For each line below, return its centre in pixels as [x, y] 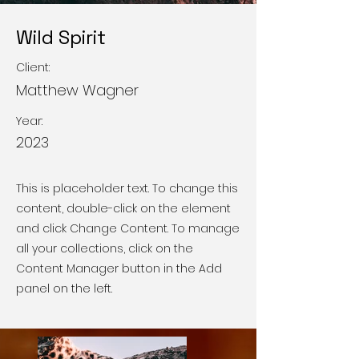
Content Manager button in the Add [119, 268]
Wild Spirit [61, 37]
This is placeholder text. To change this [127, 188]
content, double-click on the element [123, 208]
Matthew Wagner [77, 90]
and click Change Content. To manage [128, 228]
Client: [33, 67]
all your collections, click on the [105, 248]
